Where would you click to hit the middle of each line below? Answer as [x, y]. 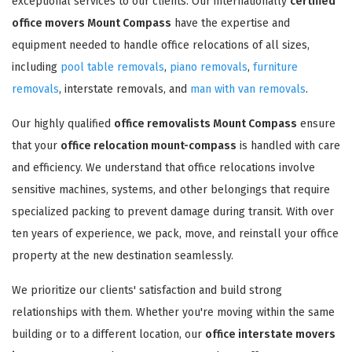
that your [36, 145]
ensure [316, 123]
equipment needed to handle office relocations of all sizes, [161, 45]
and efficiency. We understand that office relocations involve [163, 167]
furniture [275, 67]
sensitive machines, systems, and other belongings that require [171, 189]
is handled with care [288, 145]
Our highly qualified [63, 123]
